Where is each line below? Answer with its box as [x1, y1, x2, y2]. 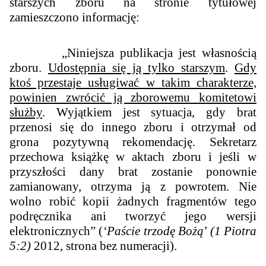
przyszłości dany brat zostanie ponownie [9, 164, 256, 179]
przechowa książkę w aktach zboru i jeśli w [9, 149, 256, 164]
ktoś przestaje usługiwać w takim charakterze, [9, 75, 256, 90]
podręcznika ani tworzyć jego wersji [9, 208, 256, 223]
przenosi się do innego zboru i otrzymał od [9, 119, 256, 134]
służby [9, 104, 43, 119]
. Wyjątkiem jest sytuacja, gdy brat [42, 104, 256, 119]
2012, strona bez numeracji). [31, 238, 178, 253]
